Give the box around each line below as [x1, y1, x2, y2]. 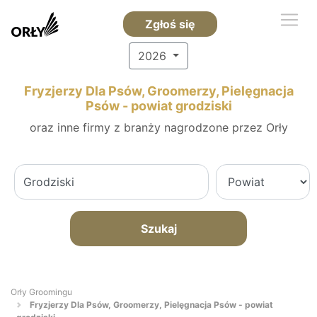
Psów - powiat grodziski [85, 98, 232, 113]
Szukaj [140, 221, 177, 236]
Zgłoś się [144, 17, 195, 31]
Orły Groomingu [11, 287, 72, 297]
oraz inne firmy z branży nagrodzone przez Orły [29, 120, 288, 134]
